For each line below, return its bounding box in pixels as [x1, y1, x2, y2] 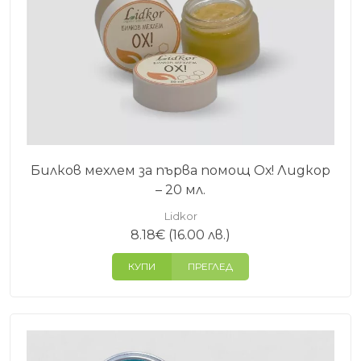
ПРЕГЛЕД [188, 259, 233, 272]
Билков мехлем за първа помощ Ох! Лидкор [31, 162, 330, 178]
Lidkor [164, 209, 197, 222]
